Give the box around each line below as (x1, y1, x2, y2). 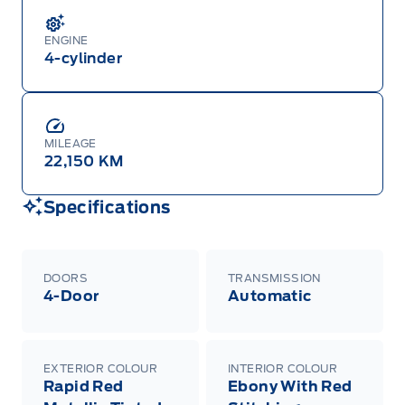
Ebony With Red (228, 378, 353, 396)
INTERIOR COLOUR (228, 362, 337, 376)
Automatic (228, 287, 312, 306)
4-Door (43, 287, 99, 306)
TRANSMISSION (228, 271, 321, 286)
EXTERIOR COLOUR (43, 362, 157, 376)
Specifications (43, 198, 171, 218)
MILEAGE (44, 137, 97, 151)
